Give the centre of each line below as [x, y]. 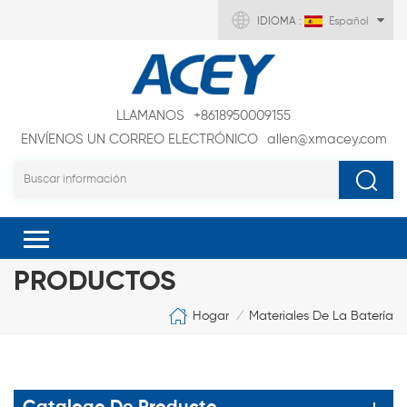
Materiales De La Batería [321, 317]
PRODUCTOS [94, 283]
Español [348, 22]
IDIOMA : [281, 22]
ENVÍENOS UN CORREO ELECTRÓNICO [139, 140]
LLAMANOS [150, 116]
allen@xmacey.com [327, 140]
